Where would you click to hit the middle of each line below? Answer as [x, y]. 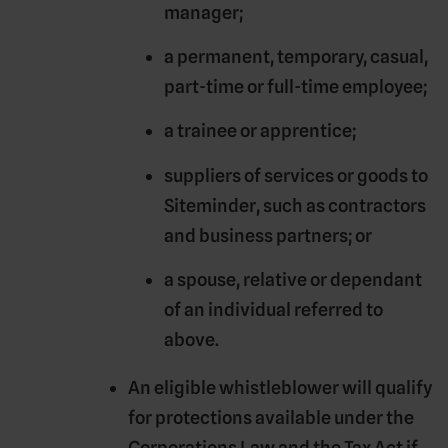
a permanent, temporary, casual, [296, 56]
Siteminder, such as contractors [295, 205]
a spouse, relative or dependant [293, 280]
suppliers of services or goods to [296, 175]
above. [191, 340]
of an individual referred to [273, 310]
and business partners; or [268, 235]
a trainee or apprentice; [260, 131]
